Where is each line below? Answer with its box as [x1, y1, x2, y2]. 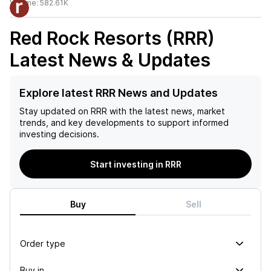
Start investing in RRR [90, 158, 181, 169]
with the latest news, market [107, 106, 225, 116]
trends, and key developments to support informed [19, 117, 229, 128]
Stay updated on [19, 106, 88, 116]
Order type [20, 238, 65, 249]
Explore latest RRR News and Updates [19, 87, 218, 99]
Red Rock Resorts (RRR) [10, 27, 215, 49]
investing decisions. [19, 129, 99, 139]
